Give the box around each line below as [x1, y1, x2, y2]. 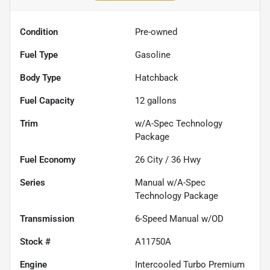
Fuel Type [20, 49, 58, 61]
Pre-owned [135, 27, 177, 38]
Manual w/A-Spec [135, 177, 206, 189]
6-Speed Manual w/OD [135, 213, 224, 225]
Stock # [20, 236, 51, 248]
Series [20, 177, 45, 189]
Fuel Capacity [20, 95, 74, 107]
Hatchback [135, 72, 178, 84]
